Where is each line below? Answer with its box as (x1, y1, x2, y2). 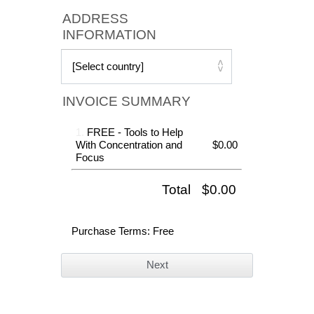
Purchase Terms (71, 224, 148, 237)
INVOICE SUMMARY (62, 93, 191, 109)
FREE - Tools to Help (84, 125, 184, 138)
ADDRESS (62, 11, 129, 26)
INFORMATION (62, 27, 157, 42)
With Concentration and (76, 138, 183, 151)
